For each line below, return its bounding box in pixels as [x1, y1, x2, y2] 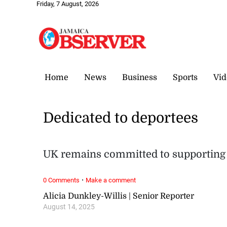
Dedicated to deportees [43, 110, 199, 127]
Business [122, 72, 157, 82]
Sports [173, 72, 198, 82]
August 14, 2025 [43, 202, 95, 211]
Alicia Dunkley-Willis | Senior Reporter [43, 191, 195, 201]
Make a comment [86, 176, 136, 184]
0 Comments [43, 176, 80, 184]
